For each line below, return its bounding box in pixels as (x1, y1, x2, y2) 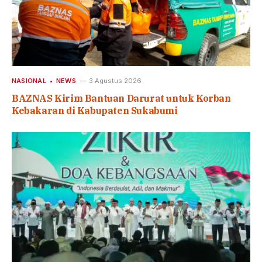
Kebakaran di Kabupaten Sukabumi (12, 105, 178, 117)
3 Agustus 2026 (88, 77, 142, 85)
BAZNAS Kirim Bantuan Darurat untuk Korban (12, 92, 231, 105)
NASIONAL (12, 77, 46, 85)
